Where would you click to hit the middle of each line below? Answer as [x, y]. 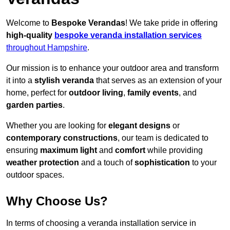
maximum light [69, 150]
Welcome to [29, 23]
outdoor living [96, 93]
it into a [20, 81]
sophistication [162, 163]
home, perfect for [37, 93]
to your [203, 163]
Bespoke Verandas [88, 23]
